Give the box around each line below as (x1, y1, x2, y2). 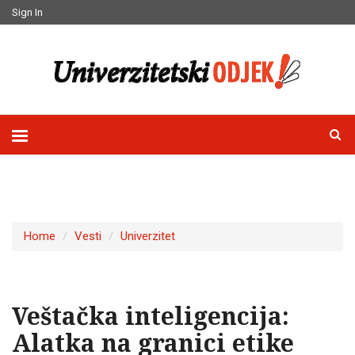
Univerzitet (120, 229, 175, 243)
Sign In (12, 6, 43, 18)
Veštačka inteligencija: (12, 300, 289, 332)
